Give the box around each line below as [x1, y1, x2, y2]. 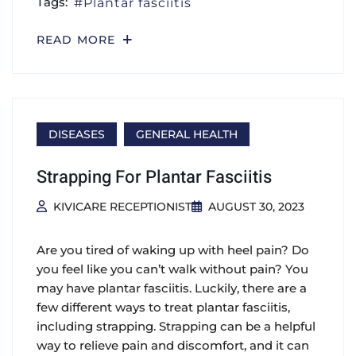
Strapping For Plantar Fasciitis [37, 164, 272, 190]
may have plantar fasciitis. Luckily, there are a [37, 280, 307, 296]
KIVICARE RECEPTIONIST [52, 199, 192, 214]
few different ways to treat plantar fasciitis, [37, 299, 290, 315]
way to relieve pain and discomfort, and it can [37, 337, 309, 353]
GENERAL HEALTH [136, 126, 238, 141]
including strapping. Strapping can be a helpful [37, 318, 315, 334]
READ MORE [37, 32, 120, 47]
